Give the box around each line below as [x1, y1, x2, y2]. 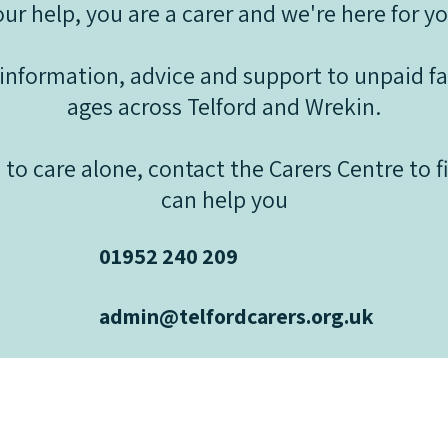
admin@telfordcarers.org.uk [99, 302, 374, 330]
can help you [160, 183, 288, 215]
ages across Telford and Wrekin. [67, 90, 381, 122]
